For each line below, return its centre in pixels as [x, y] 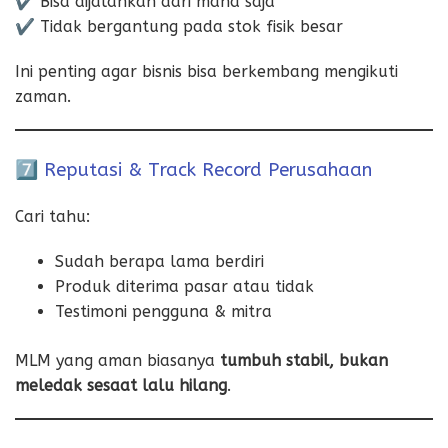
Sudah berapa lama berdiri [159, 261]
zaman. [43, 96]
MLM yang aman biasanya [117, 360]
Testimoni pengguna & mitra [163, 311]
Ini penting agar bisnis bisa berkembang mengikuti [206, 71]
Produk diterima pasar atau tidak [184, 286]
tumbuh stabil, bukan [304, 360]
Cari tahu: [52, 216]
